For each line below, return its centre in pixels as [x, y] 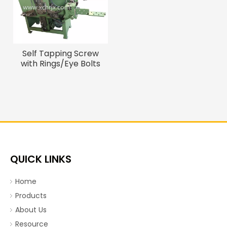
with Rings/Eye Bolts [61, 64]
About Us [31, 210]
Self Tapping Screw [61, 53]
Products [31, 196]
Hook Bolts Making [61, 74]
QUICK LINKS [41, 159]
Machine [61, 84]
